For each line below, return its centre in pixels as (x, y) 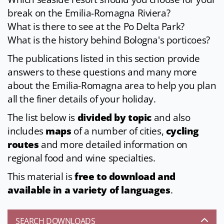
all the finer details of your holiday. (82, 99)
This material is (41, 177)
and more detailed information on (113, 145)
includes (27, 131)
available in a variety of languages (89, 190)
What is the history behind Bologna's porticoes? (109, 40)
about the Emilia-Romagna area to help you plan (112, 86)
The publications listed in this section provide (104, 59)
